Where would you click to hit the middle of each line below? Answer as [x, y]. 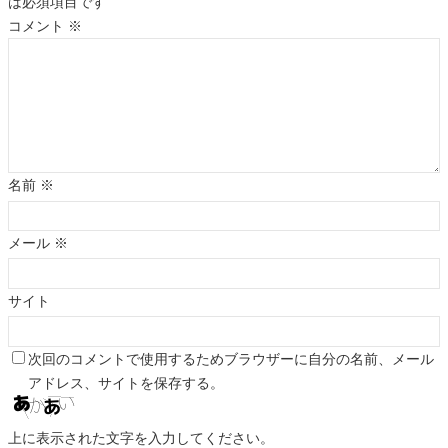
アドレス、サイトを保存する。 [126, 382]
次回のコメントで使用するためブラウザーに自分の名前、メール [231, 358]
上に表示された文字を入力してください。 [141, 437]
